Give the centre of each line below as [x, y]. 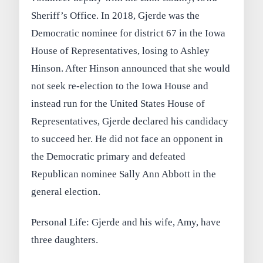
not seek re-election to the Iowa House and [120, 86]
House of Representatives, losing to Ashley [121, 51]
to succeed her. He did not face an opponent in [127, 139]
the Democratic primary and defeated [109, 156]
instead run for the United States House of [118, 104]
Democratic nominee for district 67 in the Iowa [129, 33]
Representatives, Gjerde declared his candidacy [130, 121]
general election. [66, 192]
